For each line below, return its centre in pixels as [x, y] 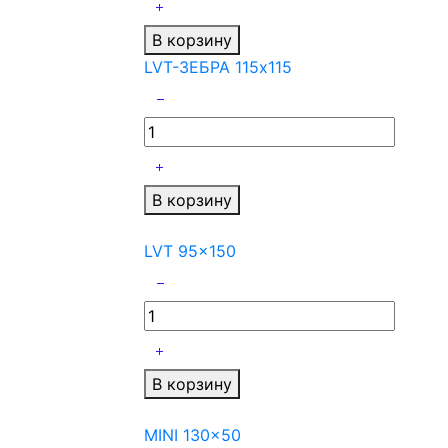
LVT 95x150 [190, 251]
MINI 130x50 [192, 435]
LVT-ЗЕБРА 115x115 [218, 67]
